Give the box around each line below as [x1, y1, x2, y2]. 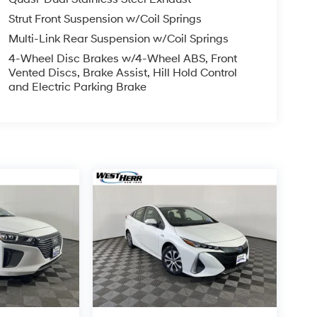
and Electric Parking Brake [8, 79, 146, 94]
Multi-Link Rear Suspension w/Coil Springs [8, 31, 229, 46]
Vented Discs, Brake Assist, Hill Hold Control [8, 65, 237, 80]
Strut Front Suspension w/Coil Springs [8, 11, 202, 26]
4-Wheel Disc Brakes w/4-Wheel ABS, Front [8, 51, 237, 66]
